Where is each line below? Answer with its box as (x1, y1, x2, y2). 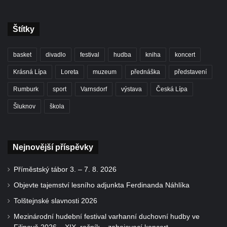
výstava (121, 85, 142, 93)
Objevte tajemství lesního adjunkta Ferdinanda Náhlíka (14, 181, 190, 189)
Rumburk (13, 85, 39, 93)
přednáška (131, 68, 160, 75)
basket (13, 51, 31, 58)
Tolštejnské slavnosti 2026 (14, 197, 97, 205)
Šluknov (13, 102, 35, 110)
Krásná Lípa (13, 68, 47, 75)
